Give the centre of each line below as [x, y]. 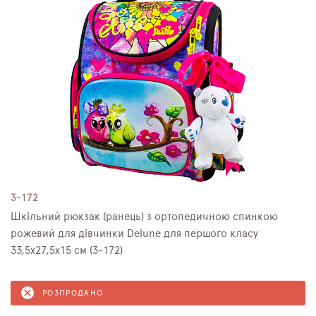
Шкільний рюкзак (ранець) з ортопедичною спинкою [144, 217]
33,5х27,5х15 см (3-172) [67, 250]
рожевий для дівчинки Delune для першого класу [134, 233]
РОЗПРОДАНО [73, 293]
